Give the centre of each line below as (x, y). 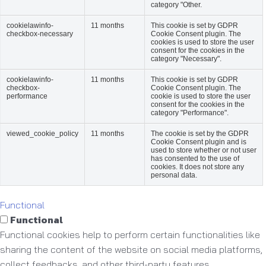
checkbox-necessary (40, 34)
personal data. (174, 175)
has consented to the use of (195, 158)
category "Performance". (190, 113)
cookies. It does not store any (197, 167)
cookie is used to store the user (201, 96)
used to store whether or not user (204, 150)
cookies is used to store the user (202, 42)
